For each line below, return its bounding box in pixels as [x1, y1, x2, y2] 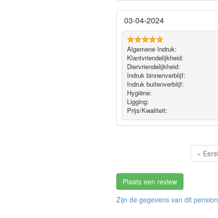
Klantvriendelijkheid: [127, 53, 183, 63]
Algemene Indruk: [127, 44, 177, 54]
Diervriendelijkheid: [127, 62, 180, 72]
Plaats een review [123, 176, 177, 186]
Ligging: [127, 97, 149, 107]
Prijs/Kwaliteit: [127, 106, 167, 115]
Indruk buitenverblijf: [127, 79, 184, 89]
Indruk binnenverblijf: [127, 71, 185, 80]
